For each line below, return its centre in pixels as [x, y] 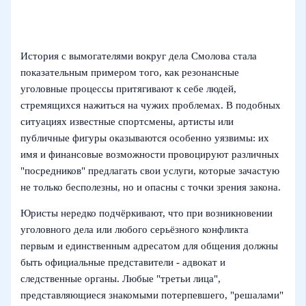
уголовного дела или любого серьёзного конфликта [135, 230]
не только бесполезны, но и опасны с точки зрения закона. [151, 187]
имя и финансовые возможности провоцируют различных [150, 154]
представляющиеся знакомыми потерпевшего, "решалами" [152, 295]
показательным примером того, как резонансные [130, 72]
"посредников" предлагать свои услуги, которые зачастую [150, 170]
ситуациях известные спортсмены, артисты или [127, 121]
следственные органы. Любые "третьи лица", [121, 279]
